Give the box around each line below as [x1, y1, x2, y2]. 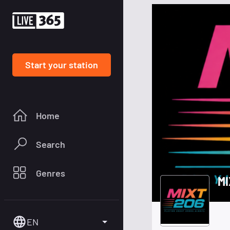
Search [36, 138, 65, 150]
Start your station [25, 59, 98, 70]
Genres [36, 167, 65, 179]
